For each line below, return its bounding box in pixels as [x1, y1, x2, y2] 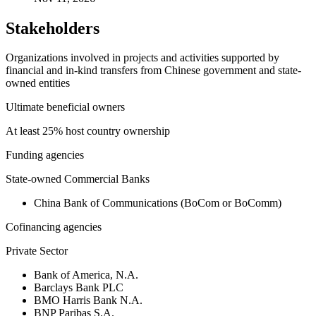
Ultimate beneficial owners [6, 101, 125, 114]
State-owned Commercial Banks [6, 173, 150, 186]
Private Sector [6, 245, 68, 257]
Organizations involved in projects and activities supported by [6, 51, 279, 64]
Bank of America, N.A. [34, 269, 138, 281]
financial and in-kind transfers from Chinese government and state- [6, 64, 301, 77]
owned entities [6, 77, 70, 90]
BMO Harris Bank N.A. [34, 294, 142, 307]
